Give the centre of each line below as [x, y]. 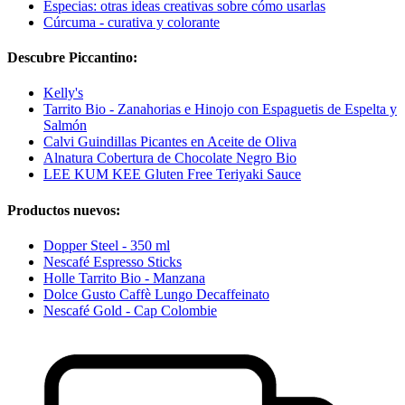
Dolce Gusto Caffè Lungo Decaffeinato [156, 294]
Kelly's [63, 93]
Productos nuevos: [64, 210]
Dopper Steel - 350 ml [107, 245]
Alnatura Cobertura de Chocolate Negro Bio [170, 158]
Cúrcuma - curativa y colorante [132, 22]
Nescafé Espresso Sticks [113, 261]
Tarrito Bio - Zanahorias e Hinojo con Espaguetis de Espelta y [220, 109]
